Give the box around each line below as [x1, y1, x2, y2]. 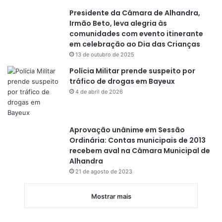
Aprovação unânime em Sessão [69, 125, 185, 135]
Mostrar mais [91, 192, 131, 201]
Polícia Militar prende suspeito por [69, 66, 195, 76]
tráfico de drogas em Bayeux [69, 76, 175, 87]
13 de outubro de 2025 [75, 51, 134, 58]
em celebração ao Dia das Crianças [69, 39, 200, 50]
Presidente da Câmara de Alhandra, [69, 8, 200, 18]
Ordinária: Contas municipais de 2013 [69, 135, 206, 146]
